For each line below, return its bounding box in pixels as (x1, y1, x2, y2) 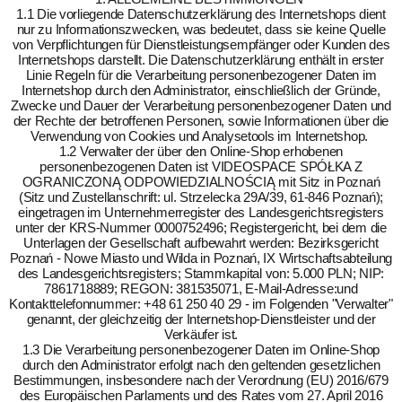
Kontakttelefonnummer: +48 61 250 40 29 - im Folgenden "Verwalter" (9, 296, 393, 311)
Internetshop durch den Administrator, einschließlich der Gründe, (22, 83, 380, 98)
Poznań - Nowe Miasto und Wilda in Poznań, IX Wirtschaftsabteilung (9, 250, 393, 266)
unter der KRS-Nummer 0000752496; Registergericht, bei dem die (15, 220, 387, 235)
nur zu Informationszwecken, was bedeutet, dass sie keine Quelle (16, 22, 386, 37)
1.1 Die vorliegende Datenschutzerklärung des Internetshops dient (16, 6, 386, 22)
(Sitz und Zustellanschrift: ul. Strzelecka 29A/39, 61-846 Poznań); (18, 189, 384, 205)
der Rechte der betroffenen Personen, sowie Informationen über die (13, 113, 389, 128)
